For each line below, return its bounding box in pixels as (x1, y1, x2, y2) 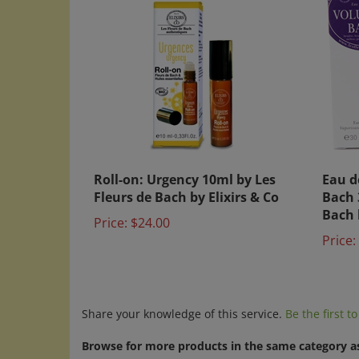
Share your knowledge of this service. (82, 293, 285, 309)
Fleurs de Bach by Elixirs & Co (94, 175, 279, 193)
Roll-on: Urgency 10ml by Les (94, 158, 276, 175)
